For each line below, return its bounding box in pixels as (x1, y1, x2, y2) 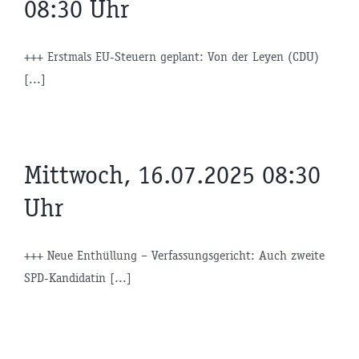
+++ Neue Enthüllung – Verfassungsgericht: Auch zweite (24, 247, 325, 263)
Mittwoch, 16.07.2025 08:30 (24, 159, 321, 191)
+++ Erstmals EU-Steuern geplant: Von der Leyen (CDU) (24, 48, 319, 64)
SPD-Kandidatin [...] (24, 269, 131, 285)
